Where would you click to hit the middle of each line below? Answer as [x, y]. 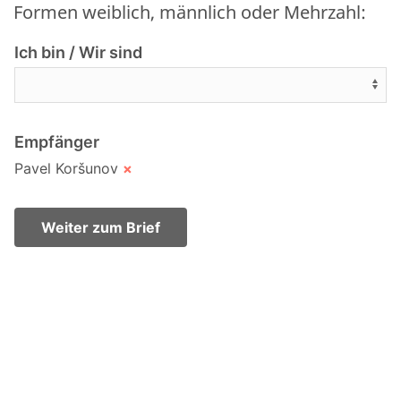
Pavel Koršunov [68, 168]
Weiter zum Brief [101, 227]
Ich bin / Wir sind [78, 52]
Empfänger [57, 142]
